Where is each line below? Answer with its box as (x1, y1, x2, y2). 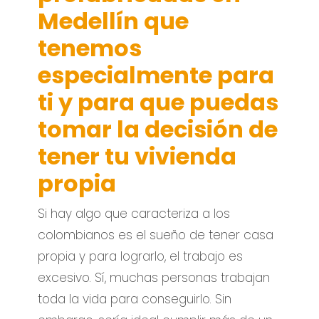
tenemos (38, 31, 142, 64)
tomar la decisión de (38, 113, 278, 145)
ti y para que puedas (38, 85, 279, 118)
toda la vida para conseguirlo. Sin (38, 290, 232, 308)
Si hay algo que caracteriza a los (38, 204, 231, 222)
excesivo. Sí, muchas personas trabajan (38, 268, 271, 286)
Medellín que (38, 4, 189, 37)
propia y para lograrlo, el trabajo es (38, 247, 244, 265)
